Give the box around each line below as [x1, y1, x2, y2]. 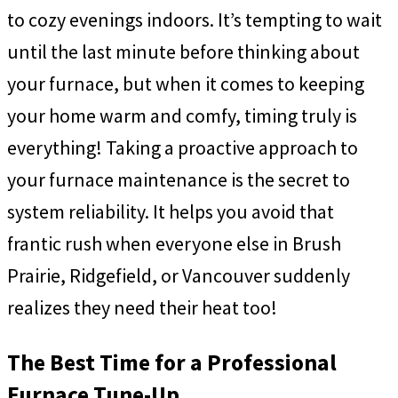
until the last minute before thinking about [7, 39, 360, 65]
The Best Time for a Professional [7, 347, 337, 377]
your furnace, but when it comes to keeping [7, 71, 364, 97]
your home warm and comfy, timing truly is [7, 103, 357, 129]
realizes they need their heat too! [7, 295, 277, 321]
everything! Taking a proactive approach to [7, 135, 358, 161]
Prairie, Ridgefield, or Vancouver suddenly [7, 263, 350, 289]
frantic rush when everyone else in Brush [7, 231, 341, 257]
